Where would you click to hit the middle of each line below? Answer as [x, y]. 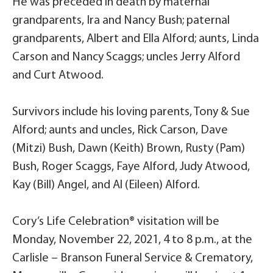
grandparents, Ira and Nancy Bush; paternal [121, 21]
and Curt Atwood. [58, 76]
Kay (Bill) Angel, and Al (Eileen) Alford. [106, 186]
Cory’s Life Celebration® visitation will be [116, 222]
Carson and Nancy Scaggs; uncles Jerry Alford [126, 58]
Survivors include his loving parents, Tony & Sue [131, 112]
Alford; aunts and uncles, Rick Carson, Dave [120, 131]
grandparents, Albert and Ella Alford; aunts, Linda [136, 39]
